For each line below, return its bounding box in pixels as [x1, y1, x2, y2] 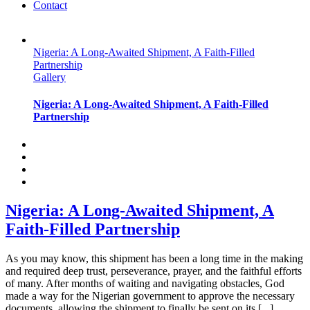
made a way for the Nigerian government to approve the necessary [6, 290, 295, 302]
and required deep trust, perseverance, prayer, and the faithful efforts [6, 265, 302, 277]
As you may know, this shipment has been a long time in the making [6, 253, 303, 265]
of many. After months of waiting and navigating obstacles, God [6, 277, 284, 290]
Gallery [33, 71, 66, 83]
